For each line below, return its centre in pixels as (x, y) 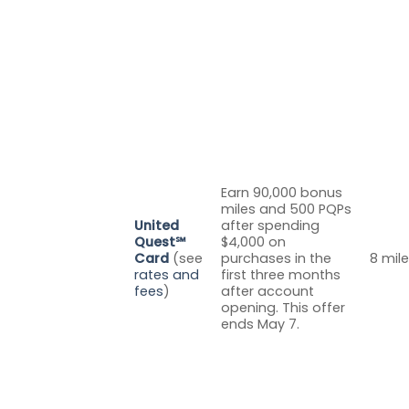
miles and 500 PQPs (287, 209)
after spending (271, 225)
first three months (281, 274)
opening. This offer (283, 307)
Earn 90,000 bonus (282, 192)
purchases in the (277, 258)
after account (268, 291)
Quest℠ (160, 241)
